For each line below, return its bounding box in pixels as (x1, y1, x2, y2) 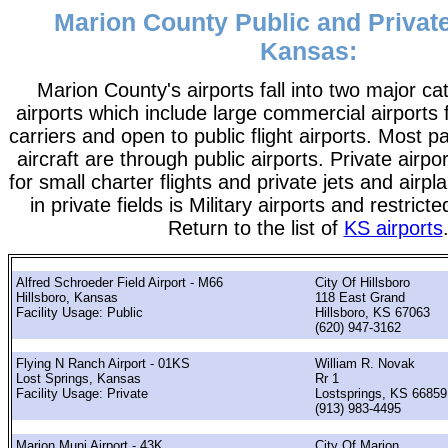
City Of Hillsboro (315, 274, 410, 290)
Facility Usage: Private (16, 386, 148, 402)
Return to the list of (167, 217, 344, 240)
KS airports (343, 217, 443, 240)
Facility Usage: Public (16, 304, 143, 320)
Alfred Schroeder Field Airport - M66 (16, 274, 223, 290)
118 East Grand (315, 289, 405, 305)
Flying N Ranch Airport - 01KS (16, 356, 190, 372)
